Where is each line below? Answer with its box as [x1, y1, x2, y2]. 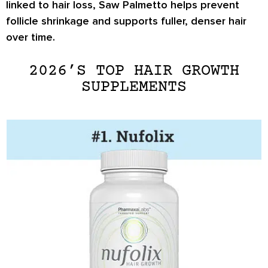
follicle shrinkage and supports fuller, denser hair [6, 14, 246, 28]
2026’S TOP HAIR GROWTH [29, 62, 239, 80]
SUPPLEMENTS [81, 78, 187, 96]
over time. [6, 31, 55, 44]
